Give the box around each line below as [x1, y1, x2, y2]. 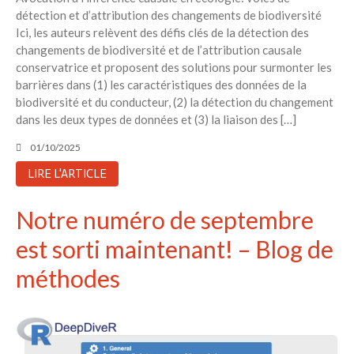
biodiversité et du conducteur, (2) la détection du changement [16, 94, 333, 109]
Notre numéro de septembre [16, 205, 314, 235]
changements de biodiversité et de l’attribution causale [16, 42, 302, 57]
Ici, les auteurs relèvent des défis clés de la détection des [16, 24, 309, 40]
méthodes [16, 264, 120, 293]
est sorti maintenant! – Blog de [16, 235, 333, 264]
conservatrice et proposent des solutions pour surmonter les [16, 59, 332, 74]
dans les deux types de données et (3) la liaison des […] [16, 111, 296, 126]
